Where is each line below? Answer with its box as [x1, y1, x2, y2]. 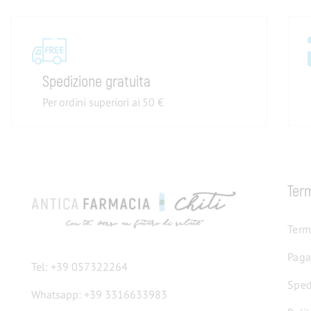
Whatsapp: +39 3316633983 [31, 287, 167, 301]
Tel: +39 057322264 [31, 259, 128, 274]
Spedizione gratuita [42, 72, 154, 92]
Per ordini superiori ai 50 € [42, 94, 164, 109]
